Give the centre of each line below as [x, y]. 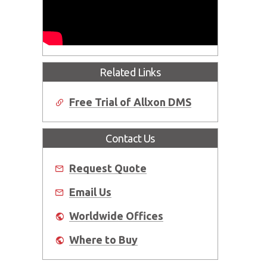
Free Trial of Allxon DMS [130, 102]
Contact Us [130, 139]
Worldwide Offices [116, 216]
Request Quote [108, 168]
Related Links [130, 72]
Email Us [90, 192]
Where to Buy [103, 240]
